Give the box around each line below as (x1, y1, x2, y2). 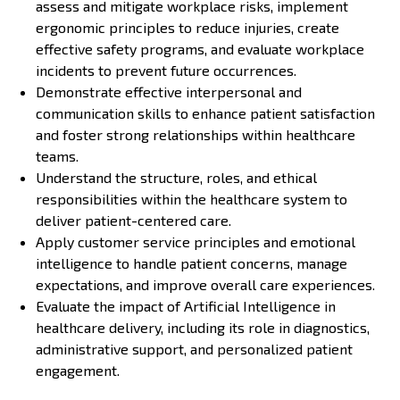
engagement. (36, 361, 120, 379)
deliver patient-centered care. (36, 211, 231, 229)
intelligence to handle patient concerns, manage (36, 254, 347, 271)
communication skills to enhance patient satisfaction (36, 104, 375, 121)
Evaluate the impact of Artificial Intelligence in (36, 296, 336, 314)
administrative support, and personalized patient (36, 339, 353, 357)
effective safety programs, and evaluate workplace (36, 39, 364, 57)
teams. (36, 146, 79, 164)
